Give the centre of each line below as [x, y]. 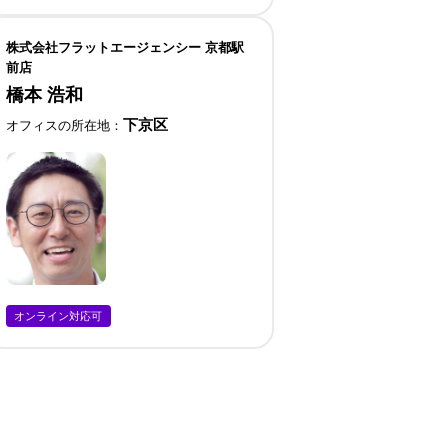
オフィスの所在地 [58, 125]
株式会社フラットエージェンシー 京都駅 [125, 48]
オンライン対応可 [58, 315]
